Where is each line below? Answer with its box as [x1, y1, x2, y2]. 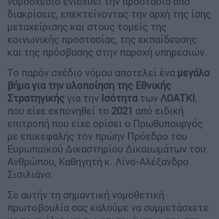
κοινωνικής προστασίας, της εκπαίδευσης [7, 33, 197, 45]
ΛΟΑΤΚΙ [160, 91, 195, 104]
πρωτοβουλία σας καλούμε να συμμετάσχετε [7, 201, 209, 214]
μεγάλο [177, 66, 210, 79]
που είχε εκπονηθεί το [7, 104, 111, 117]
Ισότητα [101, 91, 137, 104]
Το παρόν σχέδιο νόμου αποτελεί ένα [7, 66, 177, 79]
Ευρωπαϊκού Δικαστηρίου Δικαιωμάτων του [7, 142, 206, 155]
